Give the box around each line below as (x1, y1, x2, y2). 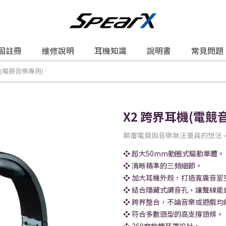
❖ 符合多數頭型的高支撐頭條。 (123, 209, 223, 219)
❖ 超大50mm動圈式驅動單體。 (123, 148, 224, 158)
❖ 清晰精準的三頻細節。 (123, 160, 202, 171)
